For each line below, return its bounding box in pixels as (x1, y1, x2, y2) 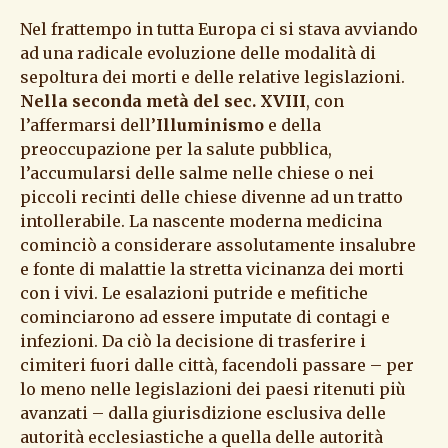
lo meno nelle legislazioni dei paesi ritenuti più (20, 379, 406, 400)
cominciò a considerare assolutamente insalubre (20, 235, 416, 256)
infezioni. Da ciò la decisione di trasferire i (20, 331, 366, 352)
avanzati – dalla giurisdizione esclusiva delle (20, 403, 386, 424)
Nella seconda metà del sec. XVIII (20, 91, 306, 112)
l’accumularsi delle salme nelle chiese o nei (20, 163, 374, 184)
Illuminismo (156, 115, 264, 136)
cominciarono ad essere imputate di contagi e (20, 307, 390, 328)
